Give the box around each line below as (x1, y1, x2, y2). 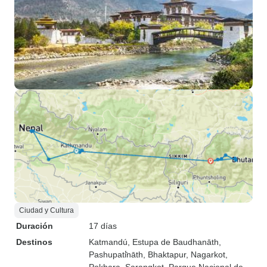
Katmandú (89, 237, 128, 247)
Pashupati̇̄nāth (89, 250, 143, 259)
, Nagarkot (186, 250, 225, 259)
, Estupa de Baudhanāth (128, 237, 219, 247)
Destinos (16, 237, 52, 247)
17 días (89, 221, 117, 231)
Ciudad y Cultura (19, 206, 74, 215)
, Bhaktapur (143, 250, 186, 259)
